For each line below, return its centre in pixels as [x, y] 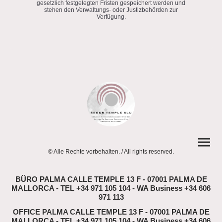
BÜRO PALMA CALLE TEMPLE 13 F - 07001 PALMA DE [111, 179]
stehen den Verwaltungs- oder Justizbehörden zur [111, 10]
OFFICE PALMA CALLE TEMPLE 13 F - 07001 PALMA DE [111, 212]
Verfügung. [111, 17]
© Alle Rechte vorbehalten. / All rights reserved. [111, 152]
